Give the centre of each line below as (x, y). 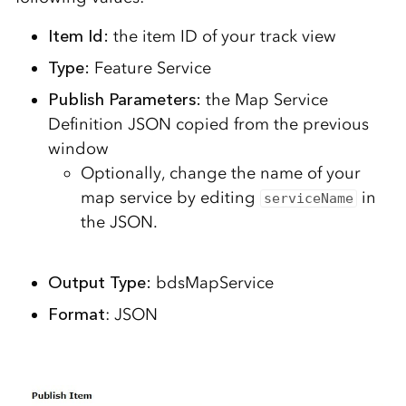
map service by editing (170, 198)
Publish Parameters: (126, 100)
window (78, 149)
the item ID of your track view (224, 37)
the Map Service (266, 100)
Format (76, 315)
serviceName (309, 199)
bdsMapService (214, 283)
